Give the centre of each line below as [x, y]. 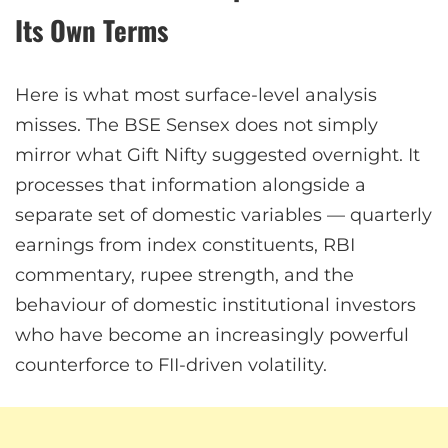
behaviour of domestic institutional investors [215, 304]
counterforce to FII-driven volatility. [171, 364]
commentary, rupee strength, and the [184, 274]
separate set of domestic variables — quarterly [223, 214]
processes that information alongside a [190, 184]
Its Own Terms [91, 29]
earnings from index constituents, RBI [185, 244]
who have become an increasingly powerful [212, 334]
